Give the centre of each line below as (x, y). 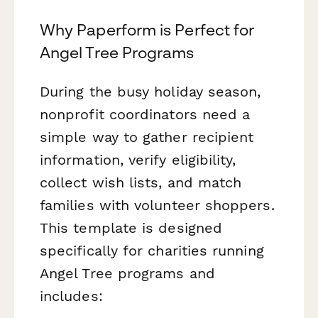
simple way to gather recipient (147, 137)
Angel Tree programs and (127, 273)
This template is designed (131, 227)
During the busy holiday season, (150, 91)
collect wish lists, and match (141, 182)
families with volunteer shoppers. (157, 205)
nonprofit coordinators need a (145, 114)
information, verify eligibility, (138, 159)
